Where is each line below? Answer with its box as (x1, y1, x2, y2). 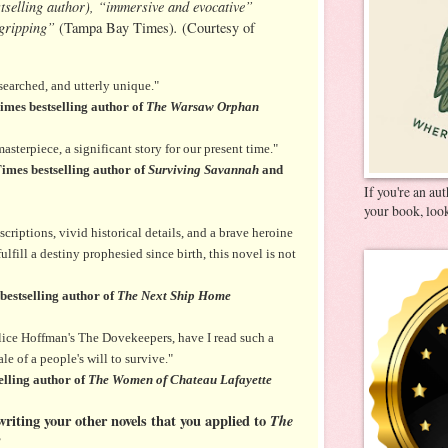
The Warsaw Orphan (146, 98, 259, 114)
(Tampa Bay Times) (59, 18, 174, 38)
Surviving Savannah (148, 161, 259, 177)
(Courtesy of (182, 18, 255, 38)
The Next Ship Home (117, 287, 234, 303)
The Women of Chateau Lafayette (88, 371, 275, 387)
